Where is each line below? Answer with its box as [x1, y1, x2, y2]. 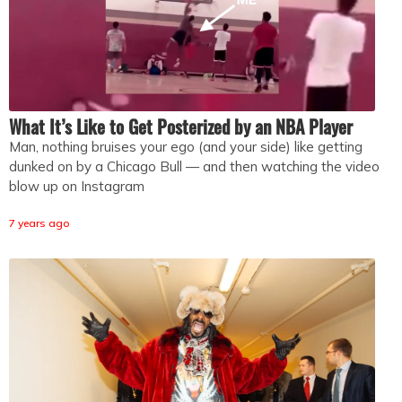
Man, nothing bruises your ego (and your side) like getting [9, 138, 363, 156]
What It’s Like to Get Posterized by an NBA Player [9, 113, 353, 141]
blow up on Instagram [9, 178, 144, 196]
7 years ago [9, 216, 70, 231]
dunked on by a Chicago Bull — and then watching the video [9, 158, 380, 176]
